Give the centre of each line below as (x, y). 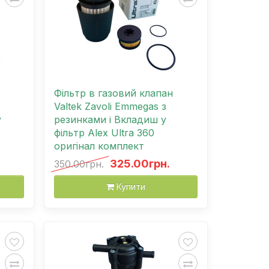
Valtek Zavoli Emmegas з (110, 106)
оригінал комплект (99, 146)
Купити (131, 186)
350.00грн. (79, 164)
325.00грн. (140, 163)
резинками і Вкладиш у (110, 119)
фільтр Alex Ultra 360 (104, 132)
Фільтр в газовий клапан (113, 93)
